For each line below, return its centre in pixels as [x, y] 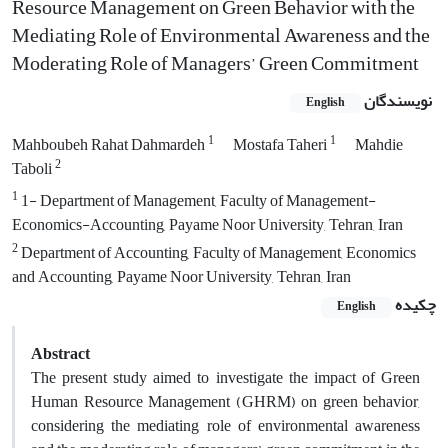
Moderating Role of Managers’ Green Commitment [215, 64]
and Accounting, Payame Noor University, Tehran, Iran [181, 277]
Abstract [60, 353]
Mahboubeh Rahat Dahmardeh [110, 145]
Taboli [33, 169]
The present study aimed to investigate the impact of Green [225, 377]
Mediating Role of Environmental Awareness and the [221, 36]
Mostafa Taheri [281, 145]
